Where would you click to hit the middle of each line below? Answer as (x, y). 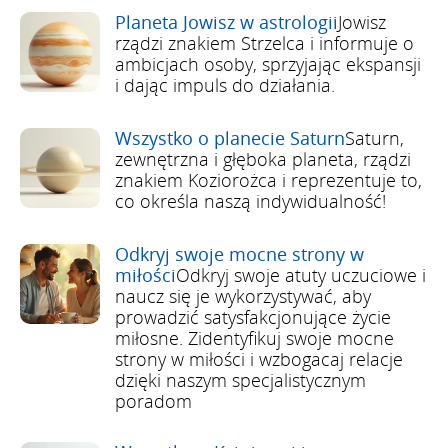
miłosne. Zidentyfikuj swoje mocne (254, 337)
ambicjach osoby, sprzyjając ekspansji (268, 63)
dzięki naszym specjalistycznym (240, 379)
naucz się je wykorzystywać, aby (243, 295)
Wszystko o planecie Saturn (230, 137)
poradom (153, 400)
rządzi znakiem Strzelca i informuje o (264, 42)
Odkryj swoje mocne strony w (239, 253)
